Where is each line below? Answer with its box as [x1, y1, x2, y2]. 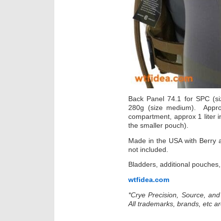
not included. [128, 145, 168, 153]
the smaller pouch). [128, 121, 190, 130]
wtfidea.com [128, 176, 169, 184]
